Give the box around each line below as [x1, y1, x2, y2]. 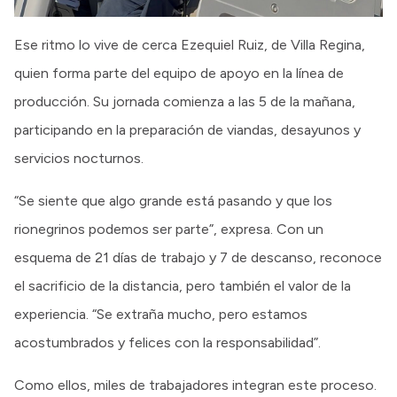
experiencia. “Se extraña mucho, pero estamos [14, 306, 307, 323]
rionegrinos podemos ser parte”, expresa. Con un [14, 221, 323, 238]
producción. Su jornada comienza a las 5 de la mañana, [14, 93, 355, 111]
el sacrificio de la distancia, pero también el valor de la [14, 277, 351, 295]
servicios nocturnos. [14, 150, 144, 167]
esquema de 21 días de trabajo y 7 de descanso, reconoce [14, 249, 382, 267]
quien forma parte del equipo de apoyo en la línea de [14, 65, 344, 82]
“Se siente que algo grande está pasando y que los [14, 192, 332, 210]
